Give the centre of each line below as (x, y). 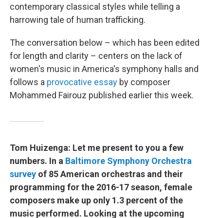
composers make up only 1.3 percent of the (96, 200)
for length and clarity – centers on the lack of (96, 56)
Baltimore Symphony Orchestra (128, 161)
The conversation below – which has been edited (105, 43)
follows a (28, 82)
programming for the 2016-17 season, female (101, 187)
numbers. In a (37, 161)
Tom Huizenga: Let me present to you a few (97, 148)
